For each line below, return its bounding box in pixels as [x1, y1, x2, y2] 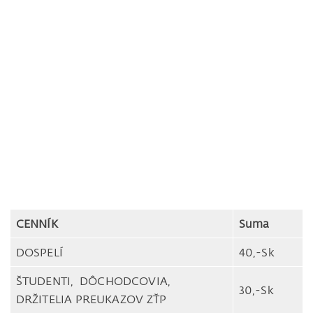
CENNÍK [15, 217, 61, 231]
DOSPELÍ [15, 245, 63, 260]
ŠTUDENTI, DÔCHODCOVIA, [15, 274, 171, 289]
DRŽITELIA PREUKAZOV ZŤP [15, 292, 167, 307]
